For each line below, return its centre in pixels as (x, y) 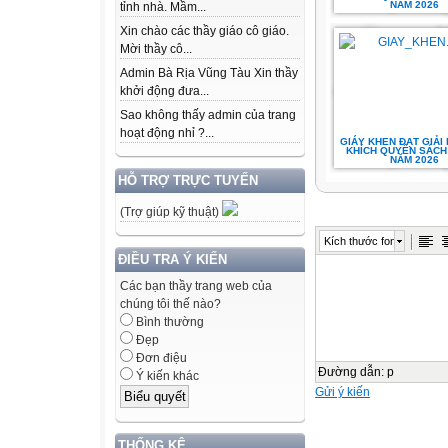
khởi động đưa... (164, 91)
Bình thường (168, 322)
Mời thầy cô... (156, 49)
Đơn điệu (160, 358)
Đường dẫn (349, 372)
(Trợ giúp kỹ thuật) (171, 212)
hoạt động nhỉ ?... (167, 133)
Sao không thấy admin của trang (208, 115)
